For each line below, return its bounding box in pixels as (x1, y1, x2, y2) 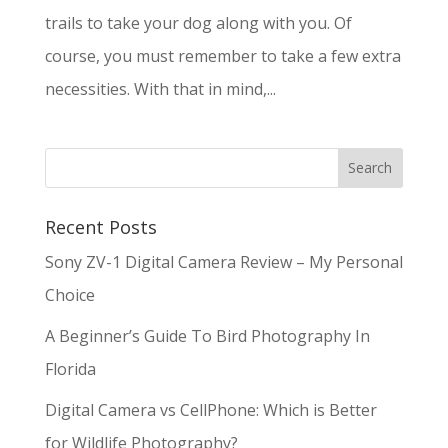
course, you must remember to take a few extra (44, 44, 401, 67)
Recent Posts (44, 214, 157, 239)
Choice (44, 283, 95, 306)
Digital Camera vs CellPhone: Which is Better (44, 398, 377, 421)
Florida (44, 357, 96, 380)
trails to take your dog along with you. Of (44, 11, 352, 34)
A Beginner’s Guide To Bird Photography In (44, 324, 370, 347)
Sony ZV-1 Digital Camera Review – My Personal (44, 250, 403, 273)
